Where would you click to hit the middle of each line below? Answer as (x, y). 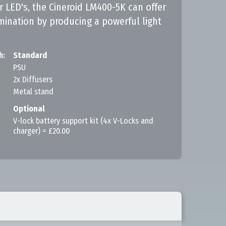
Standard (30, 55)
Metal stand (33, 92)
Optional (29, 109)
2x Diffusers (33, 79)
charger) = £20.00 (41, 131)
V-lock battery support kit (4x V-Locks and (83, 121)
